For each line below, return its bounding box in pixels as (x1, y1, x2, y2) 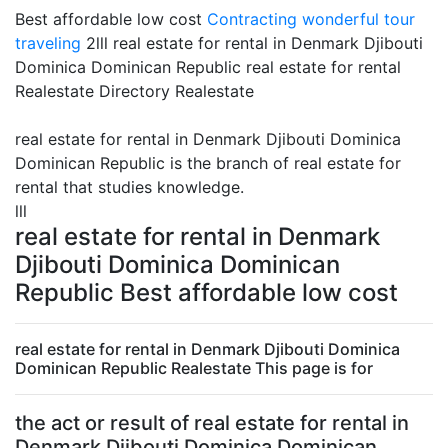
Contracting (207, 9, 297, 29)
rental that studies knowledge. (15, 177, 244, 197)
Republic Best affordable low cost (15, 278, 398, 307)
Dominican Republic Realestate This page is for (15, 358, 373, 378)
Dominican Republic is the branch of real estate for (15, 153, 401, 173)
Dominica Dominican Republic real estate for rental (15, 57, 401, 77)
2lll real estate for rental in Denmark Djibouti (81, 33, 423, 53)
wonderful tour (302, 9, 415, 29)
